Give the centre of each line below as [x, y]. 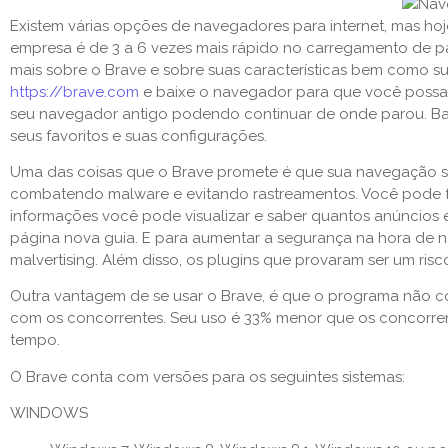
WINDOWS [49, 413]
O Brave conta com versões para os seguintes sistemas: [207, 376]
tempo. [37, 340]
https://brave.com [74, 91]
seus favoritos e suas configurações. [140, 135]
